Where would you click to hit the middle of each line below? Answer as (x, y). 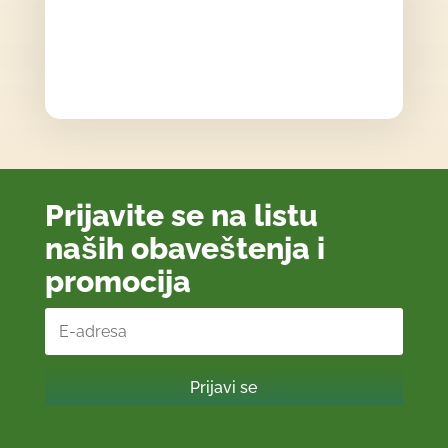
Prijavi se (224, 388)
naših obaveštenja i (184, 249)
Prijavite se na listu (181, 216)
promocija (117, 282)
